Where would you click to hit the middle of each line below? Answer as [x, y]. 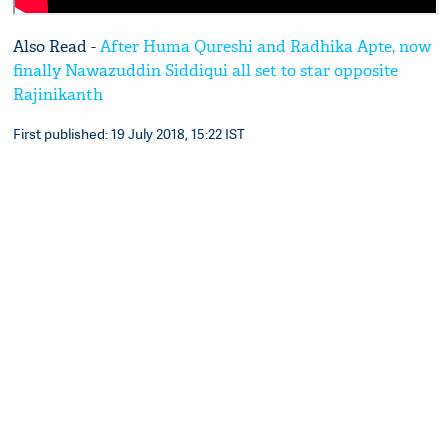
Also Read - [57, 47]
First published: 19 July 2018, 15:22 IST [129, 134]
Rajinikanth [58, 95]
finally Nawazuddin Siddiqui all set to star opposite [206, 71]
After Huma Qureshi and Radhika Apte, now [266, 47]
